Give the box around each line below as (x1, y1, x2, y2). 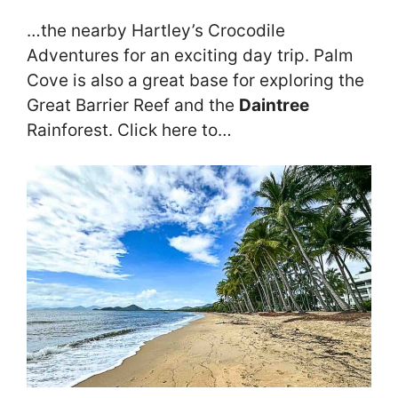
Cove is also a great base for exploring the (27, 70, 364, 92)
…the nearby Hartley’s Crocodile (27, 20, 285, 42)
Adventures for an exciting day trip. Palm (27, 45, 354, 67)
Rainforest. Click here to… (27, 120, 232, 141)
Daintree (239, 95, 309, 116)
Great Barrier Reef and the (27, 95, 239, 116)
